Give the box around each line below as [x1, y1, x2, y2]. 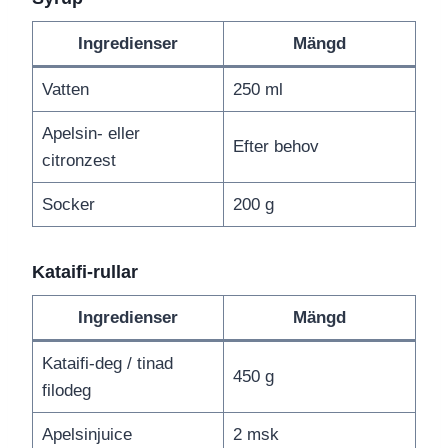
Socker [41, 195, 95, 215]
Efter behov [232, 137, 319, 157]
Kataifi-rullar [32, 262, 138, 283]
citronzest [41, 151, 116, 171]
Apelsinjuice [41, 425, 132, 445]
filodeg [41, 381, 91, 401]
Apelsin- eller [41, 124, 140, 144]
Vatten [41, 80, 89, 100]
